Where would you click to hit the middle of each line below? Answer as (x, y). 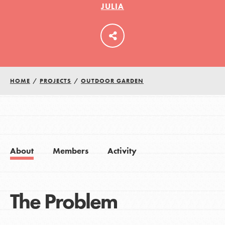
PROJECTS (55, 81)
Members (70, 151)
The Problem (63, 201)
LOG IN (113, 36)
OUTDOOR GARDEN (112, 81)
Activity (122, 151)
